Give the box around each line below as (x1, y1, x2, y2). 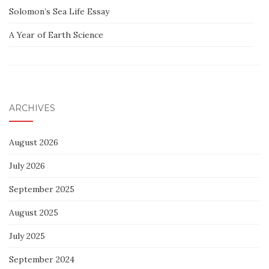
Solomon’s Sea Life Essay (9, 6, 109, 17)
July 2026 (9, 160, 45, 171)
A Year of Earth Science (9, 29, 103, 40)
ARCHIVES (9, 103, 55, 113)
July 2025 (9, 231, 45, 241)
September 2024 (9, 254, 74, 265)
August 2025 (9, 207, 58, 218)
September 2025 (9, 184, 74, 195)
